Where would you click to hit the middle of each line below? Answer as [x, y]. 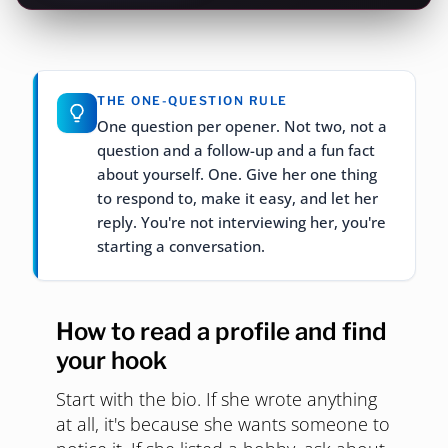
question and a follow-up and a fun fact [236, 150]
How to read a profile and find [221, 331]
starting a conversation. [181, 246]
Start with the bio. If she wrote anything [216, 399]
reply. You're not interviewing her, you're [241, 222]
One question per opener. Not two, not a [242, 126]
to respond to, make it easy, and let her [237, 198]
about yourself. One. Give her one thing [237, 174]
